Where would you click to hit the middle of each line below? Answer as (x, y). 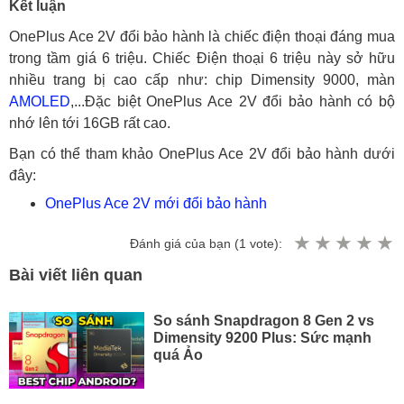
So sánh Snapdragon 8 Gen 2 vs (263, 320)
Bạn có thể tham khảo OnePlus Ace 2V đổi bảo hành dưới (202, 153)
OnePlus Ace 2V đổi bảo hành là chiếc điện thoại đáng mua (202, 36)
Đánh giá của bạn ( (184, 243)
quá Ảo (178, 354)
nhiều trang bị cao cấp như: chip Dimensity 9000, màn (202, 79)
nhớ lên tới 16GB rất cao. (90, 123)
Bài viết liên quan (76, 275)
